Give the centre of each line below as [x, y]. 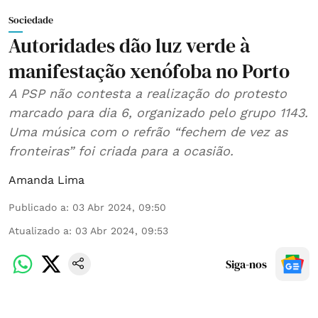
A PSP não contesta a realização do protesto [77, 93]
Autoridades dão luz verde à [129, 45]
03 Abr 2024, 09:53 [122, 230]
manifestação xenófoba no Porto [149, 71]
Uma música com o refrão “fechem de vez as [148, 131]
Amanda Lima [46, 180]
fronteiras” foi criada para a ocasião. [121, 150]
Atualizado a [39, 230]
